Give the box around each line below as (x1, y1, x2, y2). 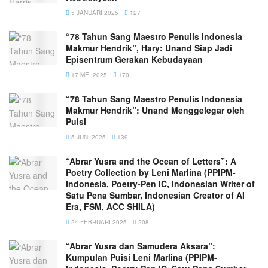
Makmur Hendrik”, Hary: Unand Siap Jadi (66, 41, 232, 54)
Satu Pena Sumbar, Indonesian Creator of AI (66, 188, 245, 201)
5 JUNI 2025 (69, 132, 106, 141)
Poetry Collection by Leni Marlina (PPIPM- (66, 166, 236, 178)
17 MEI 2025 (69, 70, 107, 79)
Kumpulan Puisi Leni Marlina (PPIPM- (66, 251, 217, 263)
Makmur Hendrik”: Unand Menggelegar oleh (66, 103, 245, 116)
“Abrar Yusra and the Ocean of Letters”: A (66, 154, 236, 167)
